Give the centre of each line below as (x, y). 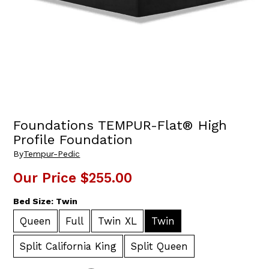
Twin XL (118, 221)
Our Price (45, 178)
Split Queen (160, 246)
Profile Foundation (73, 139)
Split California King (68, 246)
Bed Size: (35, 201)
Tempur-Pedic (52, 154)
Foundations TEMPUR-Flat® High (120, 125)
